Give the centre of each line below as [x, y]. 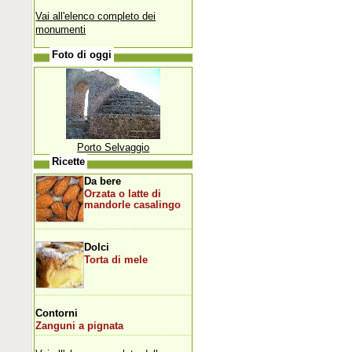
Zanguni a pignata [80, 326]
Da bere [103, 181]
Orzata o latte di [123, 194]
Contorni [57, 313]
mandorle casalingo [133, 205]
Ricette [69, 161]
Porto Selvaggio [114, 147]
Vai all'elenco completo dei [96, 16]
